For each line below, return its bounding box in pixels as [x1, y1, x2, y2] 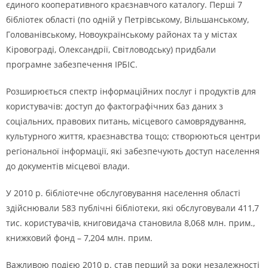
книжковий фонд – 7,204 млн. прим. [6, 232, 153, 243]
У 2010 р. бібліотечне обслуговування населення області [6, 187, 240, 199]
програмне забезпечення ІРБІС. [6, 59, 138, 70]
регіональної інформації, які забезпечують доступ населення [6, 145, 260, 157]
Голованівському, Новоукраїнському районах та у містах [6, 29, 237, 40]
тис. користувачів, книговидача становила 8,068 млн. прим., [6, 217, 255, 229]
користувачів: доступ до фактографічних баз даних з [6, 100, 223, 112]
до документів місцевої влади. [6, 160, 130, 172]
